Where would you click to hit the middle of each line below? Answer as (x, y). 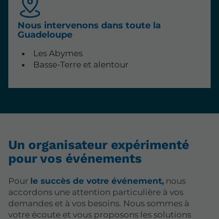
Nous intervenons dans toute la (89, 25)
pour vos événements (75, 158)
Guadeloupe (45, 34)
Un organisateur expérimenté (99, 144)
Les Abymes (58, 53)
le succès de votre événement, (97, 181)
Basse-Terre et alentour (81, 64)
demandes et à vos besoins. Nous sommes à (99, 204)
